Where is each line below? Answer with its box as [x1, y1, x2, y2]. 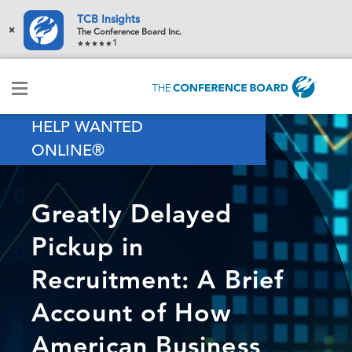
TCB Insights [77, 12, 140, 26]
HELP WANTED [31, 117, 143, 137]
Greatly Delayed [31, 197, 233, 229]
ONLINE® [31, 141, 104, 161]
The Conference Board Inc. [77, 26, 181, 37]
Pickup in [31, 230, 144, 262]
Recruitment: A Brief [31, 263, 284, 295]
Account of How [31, 296, 232, 328]
